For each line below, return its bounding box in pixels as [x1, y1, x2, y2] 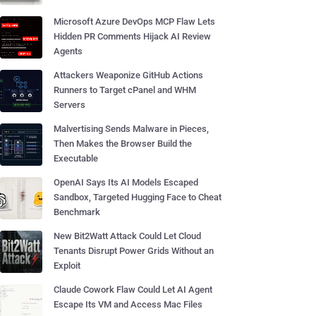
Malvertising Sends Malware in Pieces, [54, 123, 209, 134]
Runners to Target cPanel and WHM [54, 85, 196, 95]
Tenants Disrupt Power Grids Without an [54, 245, 214, 256]
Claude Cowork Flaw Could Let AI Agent [54, 284, 212, 295]
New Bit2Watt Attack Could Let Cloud [54, 231, 201, 241]
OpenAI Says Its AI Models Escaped [54, 177, 198, 188]
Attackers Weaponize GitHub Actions [54, 70, 203, 80]
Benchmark [54, 207, 100, 217]
